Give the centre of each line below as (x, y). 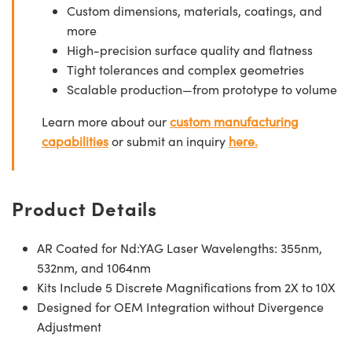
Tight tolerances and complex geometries (185, 70)
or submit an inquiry (169, 141)
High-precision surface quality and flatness (190, 50)
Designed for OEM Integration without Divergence (180, 307)
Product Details (84, 208)
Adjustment (69, 327)
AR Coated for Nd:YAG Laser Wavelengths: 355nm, (180, 248)
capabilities (75, 141)
